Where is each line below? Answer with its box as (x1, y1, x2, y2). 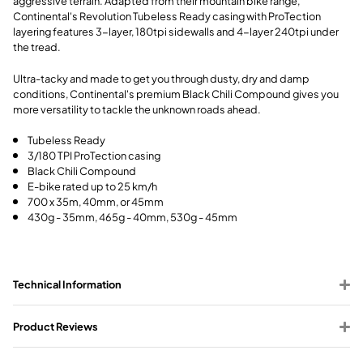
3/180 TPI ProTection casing (28, 145, 160, 164)
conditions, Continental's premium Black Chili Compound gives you (13, 83, 339, 102)
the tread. (13, 37, 61, 56)
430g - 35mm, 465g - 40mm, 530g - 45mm (28, 207, 237, 225)
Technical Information (13, 274, 122, 293)
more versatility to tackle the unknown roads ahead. (13, 99, 261, 117)
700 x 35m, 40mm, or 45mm (28, 191, 164, 210)
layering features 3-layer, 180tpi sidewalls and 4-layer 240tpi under (13, 22, 339, 41)
